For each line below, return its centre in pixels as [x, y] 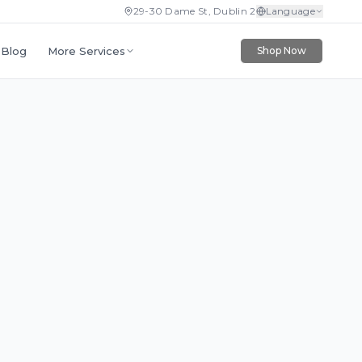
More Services [86, 51]
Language [290, 11]
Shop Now [282, 51]
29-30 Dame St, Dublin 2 [194, 11]
